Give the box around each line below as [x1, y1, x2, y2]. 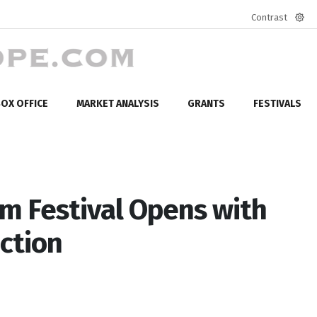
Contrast [251, 12, 287, 23]
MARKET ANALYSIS [76, 97, 159, 110]
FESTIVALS [253, 97, 301, 110]
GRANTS [188, 97, 225, 110]
